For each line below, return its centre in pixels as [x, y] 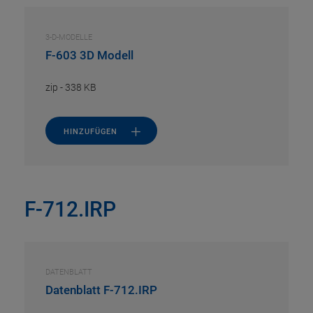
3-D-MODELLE [69, 37]
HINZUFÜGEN [90, 131]
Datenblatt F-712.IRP [101, 290]
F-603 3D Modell [89, 55]
